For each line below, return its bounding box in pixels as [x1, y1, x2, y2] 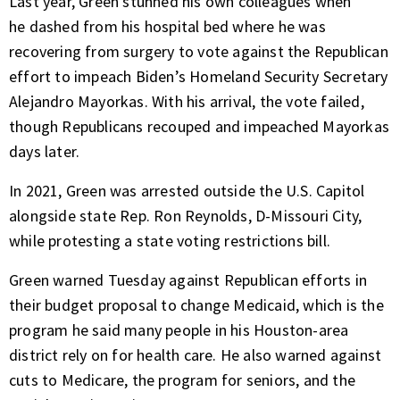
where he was [229, 16, 326, 37]
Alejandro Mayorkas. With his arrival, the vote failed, [9, 91, 364, 112]
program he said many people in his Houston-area [9, 320, 349, 341]
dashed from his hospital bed [29, 16, 229, 37]
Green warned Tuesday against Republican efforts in [9, 270, 368, 291]
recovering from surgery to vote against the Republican [9, 41, 388, 62]
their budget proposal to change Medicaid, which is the [9, 295, 384, 316]
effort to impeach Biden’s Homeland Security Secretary [9, 66, 388, 87]
